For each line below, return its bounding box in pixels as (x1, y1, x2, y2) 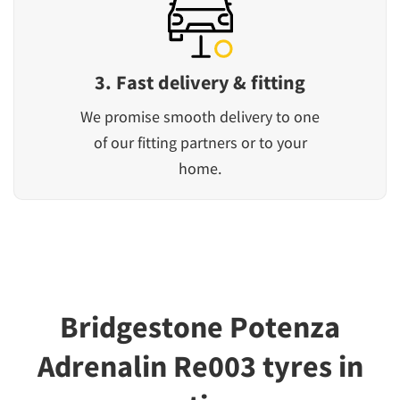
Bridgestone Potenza (60, 308, 340, 346)
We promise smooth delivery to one (80, 106, 320, 128)
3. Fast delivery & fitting (95, 70, 305, 96)
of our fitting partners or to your (93, 132, 307, 154)
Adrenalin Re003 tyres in (37, 347, 363, 386)
